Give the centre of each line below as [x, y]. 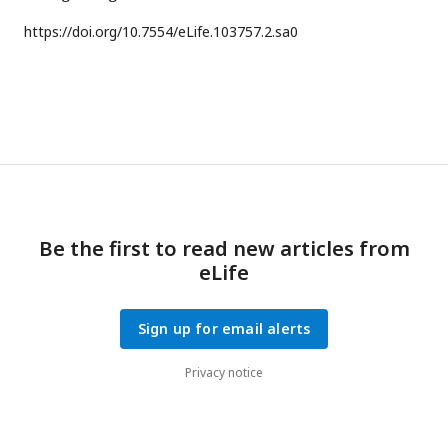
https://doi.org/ [73, 32]
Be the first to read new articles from [224, 249]
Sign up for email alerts [224, 329]
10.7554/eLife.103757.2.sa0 [210, 32]
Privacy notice [224, 373]
